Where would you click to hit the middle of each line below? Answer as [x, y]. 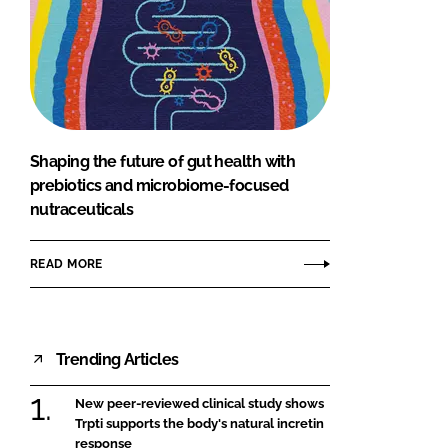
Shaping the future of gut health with [163, 162]
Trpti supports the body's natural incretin [199, 424]
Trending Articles [117, 359]
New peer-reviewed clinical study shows [199, 404]
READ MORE [66, 263]
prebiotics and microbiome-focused [159, 186]
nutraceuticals [82, 210]
